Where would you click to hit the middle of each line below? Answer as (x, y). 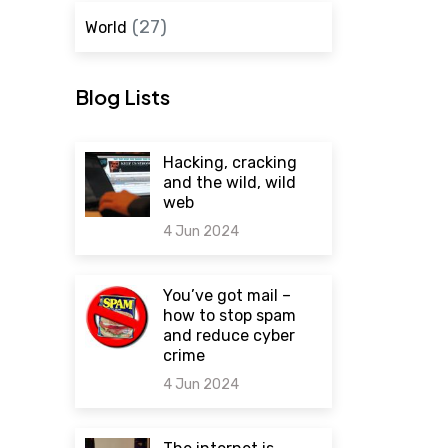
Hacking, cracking (230, 162)
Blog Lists (122, 96)
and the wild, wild (230, 182)
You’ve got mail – (227, 295)
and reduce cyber (229, 335)
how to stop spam (230, 315)
